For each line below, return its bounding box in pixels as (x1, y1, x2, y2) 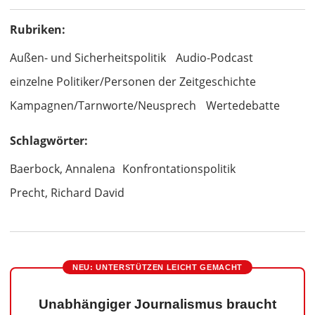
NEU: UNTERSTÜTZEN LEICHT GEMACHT (72, 263, 243, 272)
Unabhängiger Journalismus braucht (39, 297, 276, 312)
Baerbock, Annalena (10, 161, 115, 177)
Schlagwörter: (10, 133, 88, 149)
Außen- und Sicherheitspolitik (10, 50, 166, 66)
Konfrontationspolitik (122, 161, 236, 177)
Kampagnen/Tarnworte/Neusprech (10, 98, 196, 114)
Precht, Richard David (10, 185, 124, 201)
